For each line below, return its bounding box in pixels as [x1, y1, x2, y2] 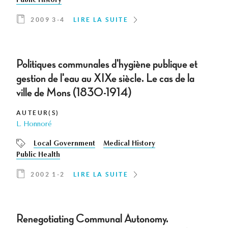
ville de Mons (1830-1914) [16, 87, 132, 99]
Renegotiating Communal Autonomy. [16, 213, 168, 225]
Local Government [34, 140, 95, 148]
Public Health [16, 152, 60, 159]
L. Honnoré [16, 121, 51, 129]
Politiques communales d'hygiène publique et [16, 58, 197, 71]
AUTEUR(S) [16, 109, 60, 117]
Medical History [103, 140, 155, 148]
